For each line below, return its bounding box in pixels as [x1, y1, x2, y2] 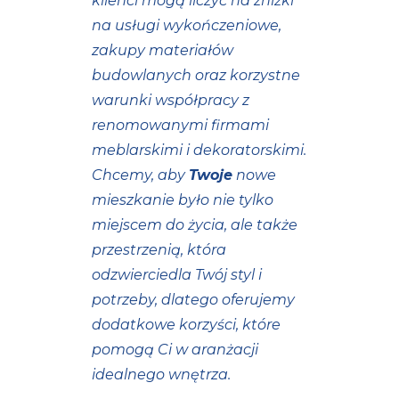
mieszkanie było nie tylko [91, 191, 273, 208]
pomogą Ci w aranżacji [91, 341, 258, 358]
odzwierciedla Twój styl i [91, 266, 262, 283]
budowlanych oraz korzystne [91, 67, 300, 84]
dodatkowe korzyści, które [91, 316, 281, 333]
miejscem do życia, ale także [91, 216, 297, 233]
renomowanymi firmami [91, 117, 269, 134]
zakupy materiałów [91, 42, 233, 59]
